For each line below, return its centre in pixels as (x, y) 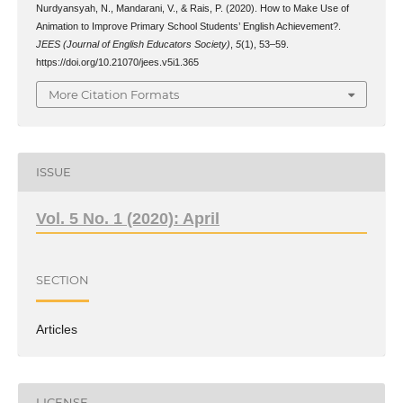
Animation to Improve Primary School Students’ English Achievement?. (188, 27)
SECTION (62, 280)
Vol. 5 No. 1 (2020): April (127, 218)
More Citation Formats (114, 94)
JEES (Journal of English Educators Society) (133, 45)
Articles (56, 329)
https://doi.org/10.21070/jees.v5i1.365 (117, 63)
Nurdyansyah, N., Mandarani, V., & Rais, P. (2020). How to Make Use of (192, 9)
